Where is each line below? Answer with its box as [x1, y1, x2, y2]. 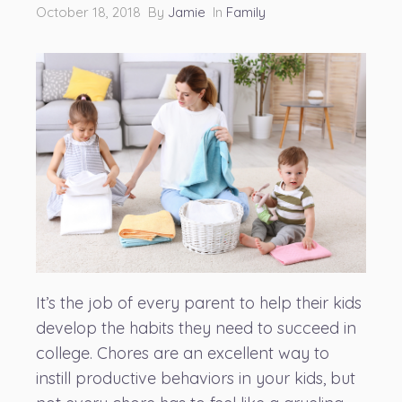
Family [226, 3, 266, 21]
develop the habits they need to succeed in [36, 318, 356, 339]
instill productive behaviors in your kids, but [36, 368, 355, 389]
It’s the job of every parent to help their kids [36, 293, 362, 314]
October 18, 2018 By [36, 3, 168, 21]
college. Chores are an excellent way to [36, 343, 329, 364]
